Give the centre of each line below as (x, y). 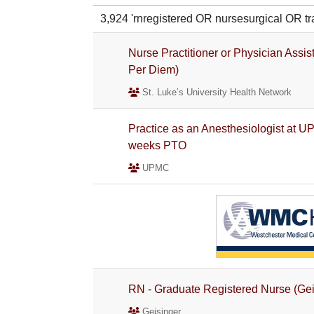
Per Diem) (154, 70)
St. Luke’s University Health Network (216, 92)
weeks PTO (158, 145)
